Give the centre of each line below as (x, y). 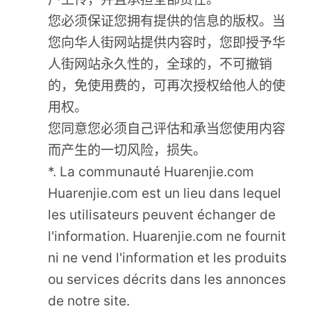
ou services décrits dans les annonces (167, 279)
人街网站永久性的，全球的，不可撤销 (160, 64)
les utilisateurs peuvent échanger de (162, 215)
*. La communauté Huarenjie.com (151, 172)
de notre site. (89, 301)
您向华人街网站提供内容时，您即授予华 (167, 43)
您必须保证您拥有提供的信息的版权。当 (167, 21)
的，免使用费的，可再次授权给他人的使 (167, 86)
